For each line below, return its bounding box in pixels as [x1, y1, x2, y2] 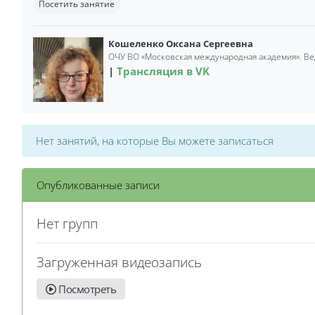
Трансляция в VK [116, 64, 210, 78]
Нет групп [37, 214, 98, 233]
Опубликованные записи [37, 178, 160, 193]
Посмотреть [56, 282, 116, 297]
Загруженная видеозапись [37, 253, 202, 271]
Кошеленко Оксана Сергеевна [108, 37, 253, 50]
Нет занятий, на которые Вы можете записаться [36, 134, 274, 148]
